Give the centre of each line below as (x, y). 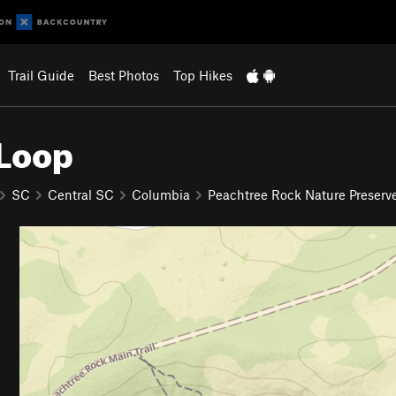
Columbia (161, 194)
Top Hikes (202, 75)
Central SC (81, 194)
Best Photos (123, 75)
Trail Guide (41, 75)
